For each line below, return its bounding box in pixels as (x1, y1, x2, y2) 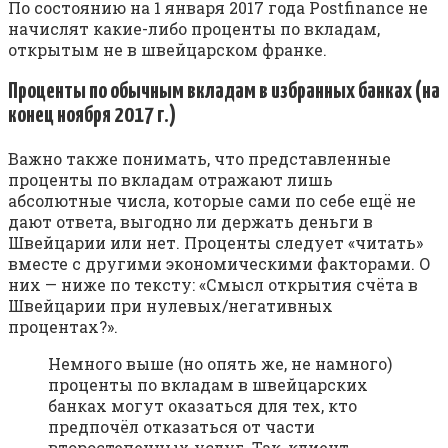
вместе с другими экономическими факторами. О (8, 252, 431, 274)
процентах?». (8, 315, 118, 337)
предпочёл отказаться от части (48, 415, 315, 437)
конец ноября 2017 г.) (8, 103, 176, 127)
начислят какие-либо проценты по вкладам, (8, 17, 380, 39)
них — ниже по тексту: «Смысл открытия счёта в (8, 273, 418, 295)
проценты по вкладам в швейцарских (48, 373, 368, 395)
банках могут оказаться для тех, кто (48, 394, 357, 416)
